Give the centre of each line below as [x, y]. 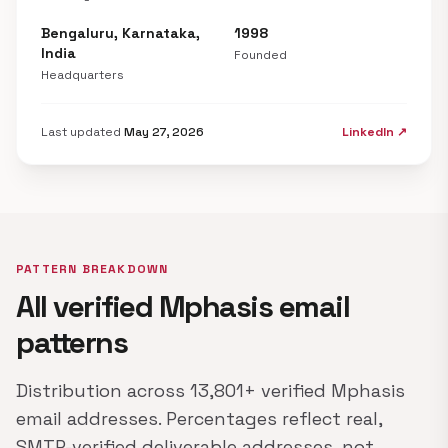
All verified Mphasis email [182, 306]
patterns [71, 342]
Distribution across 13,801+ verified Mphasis [210, 390]
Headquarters [82, 75]
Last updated [82, 132]
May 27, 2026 [164, 132]
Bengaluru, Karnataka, [120, 33]
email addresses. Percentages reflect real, [199, 418]
